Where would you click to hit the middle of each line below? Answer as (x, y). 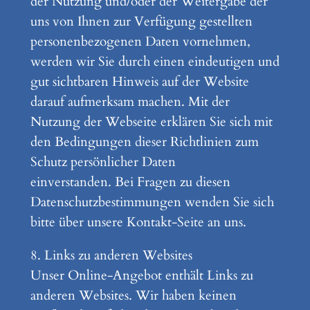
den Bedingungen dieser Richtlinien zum (144, 142)
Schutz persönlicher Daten (103, 162)
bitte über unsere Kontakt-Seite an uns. (138, 222)
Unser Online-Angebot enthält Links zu (142, 275)
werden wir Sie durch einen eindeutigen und (155, 61)
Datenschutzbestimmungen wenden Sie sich (152, 202)
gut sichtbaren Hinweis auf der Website (139, 81)
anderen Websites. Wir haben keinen (133, 295)
